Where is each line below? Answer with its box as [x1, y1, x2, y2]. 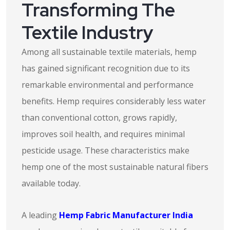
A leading [22, 209, 59, 221]
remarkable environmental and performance [22, 79, 194, 90]
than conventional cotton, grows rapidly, [22, 112, 177, 123]
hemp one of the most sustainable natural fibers [22, 161, 208, 172]
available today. [22, 178, 81, 189]
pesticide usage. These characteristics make [22, 145, 189, 156]
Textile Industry [22, 20, 154, 45]
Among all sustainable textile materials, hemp [22, 46, 197, 57]
